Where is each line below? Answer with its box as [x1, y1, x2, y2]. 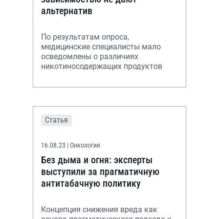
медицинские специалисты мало [41, 42, 161, 51]
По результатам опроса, [41, 32, 129, 42]
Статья [45, 115, 68, 125]
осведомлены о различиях [41, 52, 138, 61]
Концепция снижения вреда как [41, 205, 157, 214]
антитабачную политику [41, 177, 141, 189]
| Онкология [67, 141, 100, 149]
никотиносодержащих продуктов [41, 62, 162, 71]
